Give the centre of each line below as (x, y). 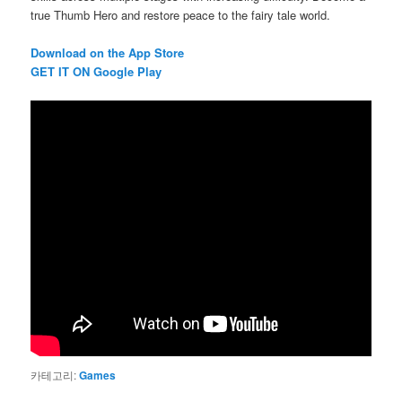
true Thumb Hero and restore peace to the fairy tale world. (181, 15)
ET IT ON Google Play (101, 72)
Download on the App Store (108, 53)
